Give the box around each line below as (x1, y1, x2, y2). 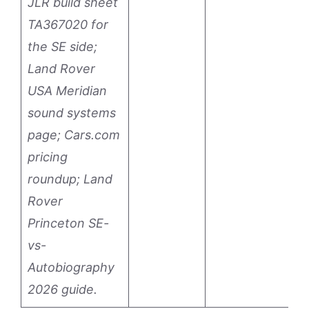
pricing (28, 150, 68, 165)
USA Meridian (28, 83, 107, 99)
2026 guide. (28, 282, 97, 297)
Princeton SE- (28, 216, 109, 231)
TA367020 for (28, 17, 108, 32)
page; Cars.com (28, 128, 120, 143)
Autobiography (28, 260, 114, 275)
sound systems (28, 106, 116, 121)
